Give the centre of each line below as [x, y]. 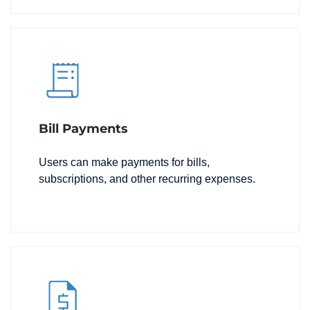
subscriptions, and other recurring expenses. [147, 179]
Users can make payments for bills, [124, 163]
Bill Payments [83, 129]
